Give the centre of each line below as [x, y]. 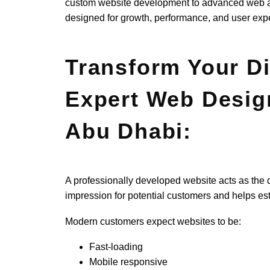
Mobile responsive [129, 262]
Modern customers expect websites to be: [153, 221]
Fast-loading [116, 247]
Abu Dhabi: [129, 131]
